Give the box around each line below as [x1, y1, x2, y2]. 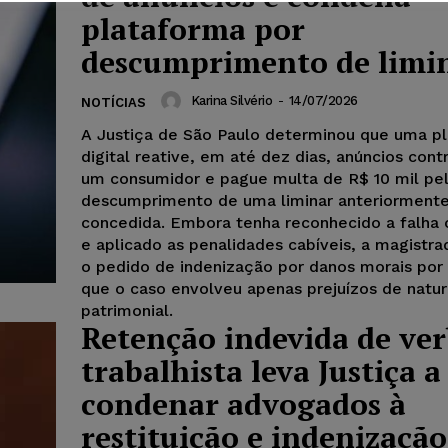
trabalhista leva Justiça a [81, 350, 441, 391]
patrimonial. [81, 300, 173, 320]
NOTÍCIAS [81, 94, 146, 110]
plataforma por [81, 8, 305, 49]
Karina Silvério [190, 93, 272, 108]
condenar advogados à [81, 383, 406, 424]
